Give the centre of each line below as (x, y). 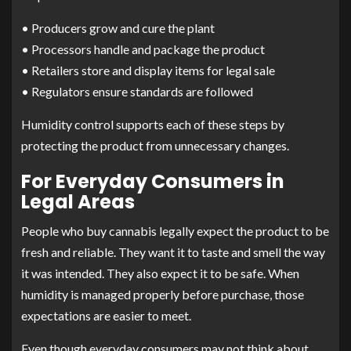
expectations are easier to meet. (106, 316)
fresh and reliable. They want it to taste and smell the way (173, 252)
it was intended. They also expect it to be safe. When (160, 273)
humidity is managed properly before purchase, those (163, 295)
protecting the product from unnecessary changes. (155, 146)
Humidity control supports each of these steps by (153, 125)
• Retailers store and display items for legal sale (148, 71)
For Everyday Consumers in (153, 182)
